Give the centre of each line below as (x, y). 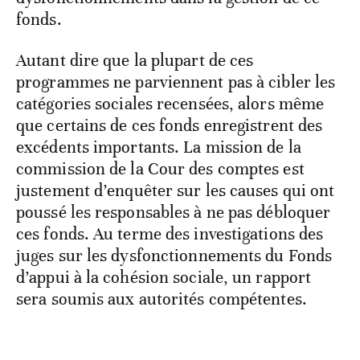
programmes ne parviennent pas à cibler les (176, 82)
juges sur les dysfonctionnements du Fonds (174, 255)
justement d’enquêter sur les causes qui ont (176, 190)
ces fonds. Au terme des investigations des (170, 233)
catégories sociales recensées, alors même (170, 103)
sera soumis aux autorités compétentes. (162, 299)
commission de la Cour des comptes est (160, 168)
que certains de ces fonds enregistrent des (170, 125)
